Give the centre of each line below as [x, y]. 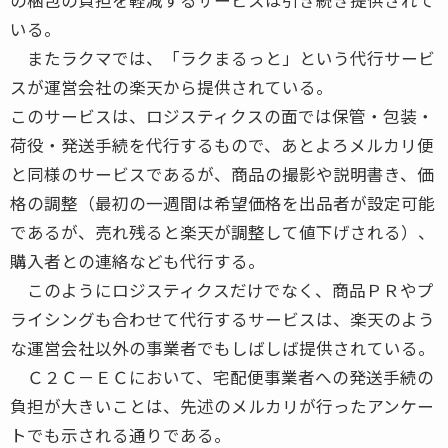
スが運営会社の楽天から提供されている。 [171, 86]
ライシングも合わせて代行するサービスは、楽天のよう [222, 318]
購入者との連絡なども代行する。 [137, 260]
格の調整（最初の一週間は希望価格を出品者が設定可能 [222, 202]
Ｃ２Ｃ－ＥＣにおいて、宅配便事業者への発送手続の [222, 376]
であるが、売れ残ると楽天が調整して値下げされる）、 [222, 231]
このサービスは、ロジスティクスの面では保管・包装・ [222, 115]
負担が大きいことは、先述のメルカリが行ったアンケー [222, 405]
